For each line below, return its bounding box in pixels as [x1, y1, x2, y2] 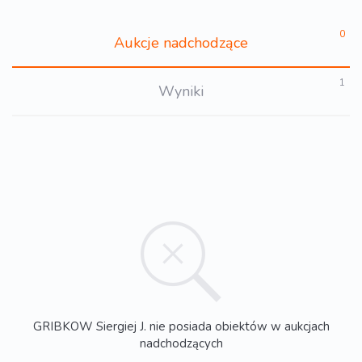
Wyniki [158, 82, 204, 102]
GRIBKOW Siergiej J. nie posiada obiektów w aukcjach [32, 318, 330, 335]
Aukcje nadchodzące [114, 33, 248, 53]
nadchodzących [139, 335, 223, 351]
